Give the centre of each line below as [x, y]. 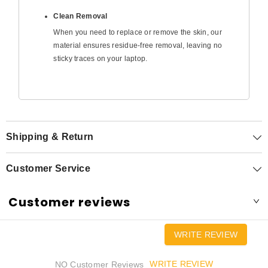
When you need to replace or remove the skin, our [138, 32]
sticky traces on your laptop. [100, 58]
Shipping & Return [50, 136]
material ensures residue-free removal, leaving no [138, 45]
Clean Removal [80, 16]
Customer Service [48, 168]
